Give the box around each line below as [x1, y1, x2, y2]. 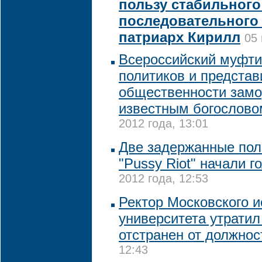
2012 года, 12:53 [119, 172, 208, 188]
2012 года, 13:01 [119, 117, 208, 133]
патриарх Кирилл [119, 29, 240, 45]
